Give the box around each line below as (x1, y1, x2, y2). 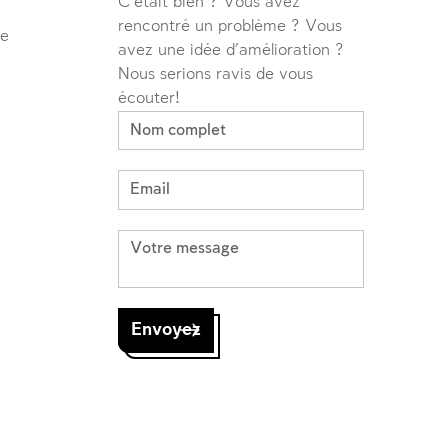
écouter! (118, 90, 180, 108)
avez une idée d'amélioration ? (118, 42, 344, 60)
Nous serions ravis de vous (118, 66, 313, 84)
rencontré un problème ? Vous (118, 18, 342, 36)
